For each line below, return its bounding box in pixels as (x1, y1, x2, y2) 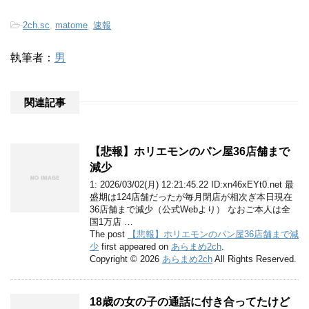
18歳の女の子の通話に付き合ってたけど (90, 295, 290, 308)
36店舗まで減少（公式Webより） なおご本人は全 (90, 203, 290, 215)
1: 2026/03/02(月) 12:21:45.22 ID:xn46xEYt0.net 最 (90, 179, 294, 190)
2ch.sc (23, 19, 50, 30)
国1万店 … (90, 216, 133, 227)
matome (55, 19, 88, 30)
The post (90, 228, 128, 239)
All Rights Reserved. (212, 253, 297, 264)
